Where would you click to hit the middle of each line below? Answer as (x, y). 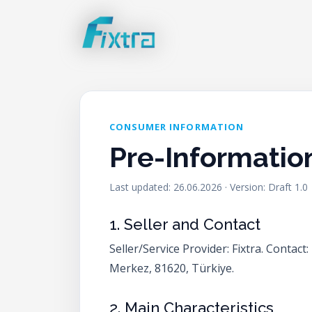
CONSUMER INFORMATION (177, 127)
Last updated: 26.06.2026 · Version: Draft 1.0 (209, 187)
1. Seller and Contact (185, 224)
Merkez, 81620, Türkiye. (172, 268)
